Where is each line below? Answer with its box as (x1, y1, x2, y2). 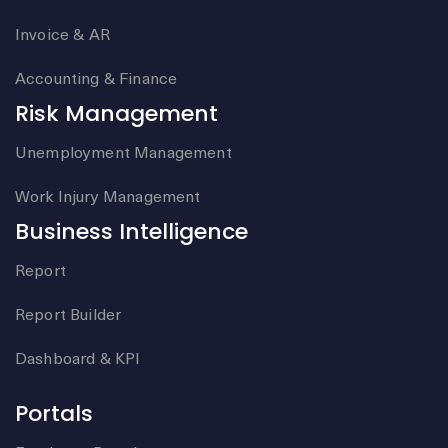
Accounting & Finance (15, 65, 178, 90)
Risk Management (15, 98, 218, 130)
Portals (15, 398, 93, 430)
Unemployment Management (15, 139, 232, 164)
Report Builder (15, 301, 122, 326)
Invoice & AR (15, 21, 110, 46)
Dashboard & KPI (15, 345, 141, 370)
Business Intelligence (15, 216, 248, 248)
